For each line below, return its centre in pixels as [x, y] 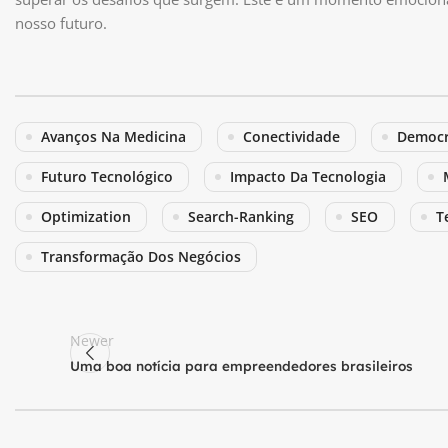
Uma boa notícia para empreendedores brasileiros [241, 365]
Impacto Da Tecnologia [308, 176]
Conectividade [291, 136]
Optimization [86, 216]
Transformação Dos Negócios [141, 256]
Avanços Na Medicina [113, 136]
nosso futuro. [61, 23]
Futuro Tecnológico [107, 176]
